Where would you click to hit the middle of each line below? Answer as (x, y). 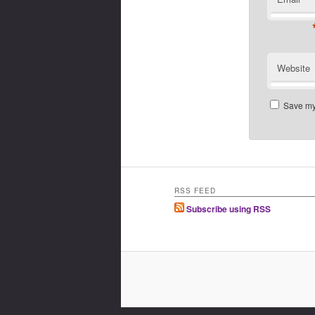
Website (293, 68)
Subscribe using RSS (227, 208)
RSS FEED (195, 190)
